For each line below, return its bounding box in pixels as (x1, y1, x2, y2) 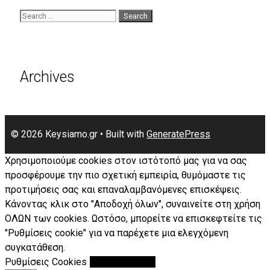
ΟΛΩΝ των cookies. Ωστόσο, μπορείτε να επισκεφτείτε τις (5, 213, 262, 225)
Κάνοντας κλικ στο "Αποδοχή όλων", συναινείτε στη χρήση (5, 198, 260, 210)
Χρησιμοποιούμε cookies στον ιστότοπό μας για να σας (5, 155, 247, 167)
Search (19, 8, 51, 20)
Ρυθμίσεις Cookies (5, 256, 87, 268)
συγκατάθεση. (5, 242, 65, 254)
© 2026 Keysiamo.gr (11, 128, 98, 140)
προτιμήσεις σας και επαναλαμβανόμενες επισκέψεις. (5, 184, 242, 196)
